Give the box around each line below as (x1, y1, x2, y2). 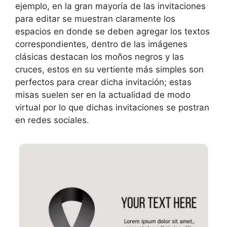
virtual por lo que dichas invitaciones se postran (15, 102, 209, 113)
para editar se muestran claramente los (15, 14, 175, 24)
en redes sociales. (15, 115, 89, 126)
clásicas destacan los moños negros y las (15, 52, 184, 62)
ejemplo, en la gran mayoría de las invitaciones (15, 1, 206, 12)
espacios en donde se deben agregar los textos (15, 26, 210, 37)
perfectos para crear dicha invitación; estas (15, 77, 192, 88)
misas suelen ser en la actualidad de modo (15, 90, 191, 100)
